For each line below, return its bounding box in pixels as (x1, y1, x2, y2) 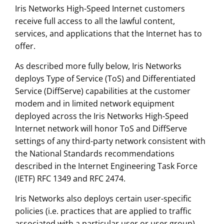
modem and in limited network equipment (14, 98, 174, 109)
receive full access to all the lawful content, (14, 15, 175, 27)
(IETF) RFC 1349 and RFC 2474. (14, 173, 125, 184)
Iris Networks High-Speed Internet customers (14, 3, 185, 14)
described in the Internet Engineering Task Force (14, 160, 197, 172)
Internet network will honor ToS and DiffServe (14, 123, 187, 134)
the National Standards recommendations (14, 148, 174, 159)
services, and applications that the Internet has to (14, 28, 202, 39)
